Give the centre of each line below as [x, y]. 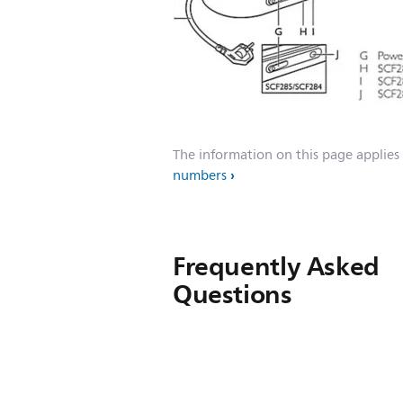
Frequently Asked [276, 266]
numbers [200, 176]
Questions [233, 294]
